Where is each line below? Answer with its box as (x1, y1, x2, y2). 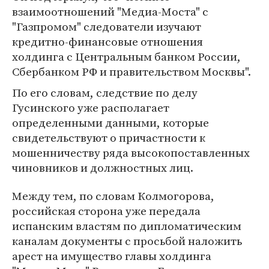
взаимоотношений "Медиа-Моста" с (12, 4, 208, 19)
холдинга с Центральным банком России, (12, 49, 241, 64)
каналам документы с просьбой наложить (12, 233, 242, 249)
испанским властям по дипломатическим (12, 218, 241, 234)
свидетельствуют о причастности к (12, 130, 205, 145)
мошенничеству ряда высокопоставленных (12, 145, 250, 160)
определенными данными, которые (12, 115, 209, 130)
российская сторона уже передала (12, 203, 201, 219)
